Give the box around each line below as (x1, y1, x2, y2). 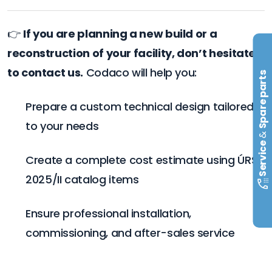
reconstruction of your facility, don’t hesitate (7, 45, 256, 61)
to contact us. (7, 64, 83, 80)
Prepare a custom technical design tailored (25, 98, 254, 114)
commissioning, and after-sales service (25, 225, 235, 240)
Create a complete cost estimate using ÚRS (25, 152, 258, 168)
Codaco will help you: (83, 64, 197, 80)
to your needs (25, 118, 99, 134)
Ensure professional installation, (25, 205, 192, 221)
